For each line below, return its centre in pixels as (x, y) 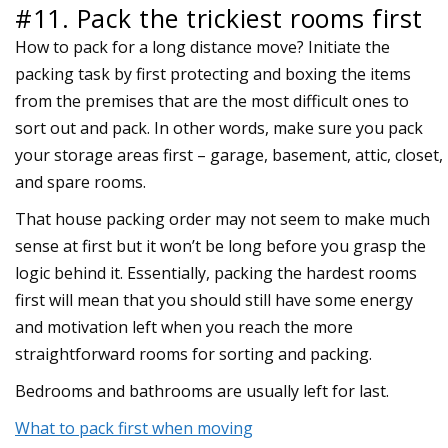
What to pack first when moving (134, 427)
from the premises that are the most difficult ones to (212, 100)
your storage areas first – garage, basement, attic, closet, (229, 154)
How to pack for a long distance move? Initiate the (202, 46)
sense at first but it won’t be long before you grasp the (220, 245)
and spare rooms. (80, 181)
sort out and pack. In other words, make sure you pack (219, 127)
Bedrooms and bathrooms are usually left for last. (202, 390)
